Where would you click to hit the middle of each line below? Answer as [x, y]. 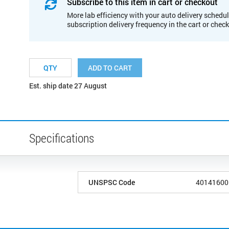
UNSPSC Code [112, 182]
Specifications [62, 138]
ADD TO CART [110, 67]
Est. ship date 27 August [68, 85]
